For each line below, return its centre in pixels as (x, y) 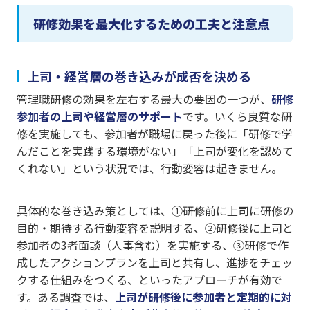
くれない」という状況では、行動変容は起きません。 (149, 168)
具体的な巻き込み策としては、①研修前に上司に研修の (155, 210)
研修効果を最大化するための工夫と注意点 (152, 23)
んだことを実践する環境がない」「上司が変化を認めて (155, 151)
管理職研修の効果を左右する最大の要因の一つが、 (144, 99)
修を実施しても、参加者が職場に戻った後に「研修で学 (155, 133)
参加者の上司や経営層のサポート (100, 116)
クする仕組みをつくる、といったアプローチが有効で (149, 279)
